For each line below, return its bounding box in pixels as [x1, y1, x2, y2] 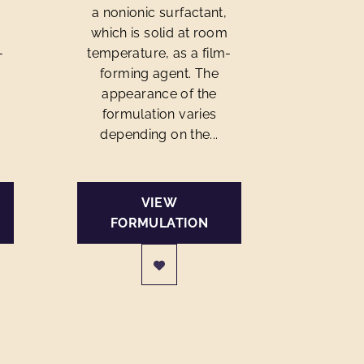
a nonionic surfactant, [91, 5, 227, 20]
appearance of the [102, 86, 217, 102]
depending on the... [100, 127, 219, 142]
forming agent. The [100, 66, 219, 81]
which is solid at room [90, 25, 228, 41]
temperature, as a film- [87, 45, 232, 61]
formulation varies [102, 106, 217, 122]
